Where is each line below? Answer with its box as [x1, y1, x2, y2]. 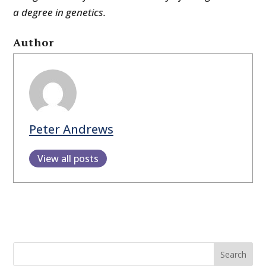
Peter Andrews [28, 120, 113, 137]
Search [220, 249, 246, 261]
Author [13, 35, 55, 50]
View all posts [37, 151, 99, 165]
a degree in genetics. [13, 5, 106, 20]
